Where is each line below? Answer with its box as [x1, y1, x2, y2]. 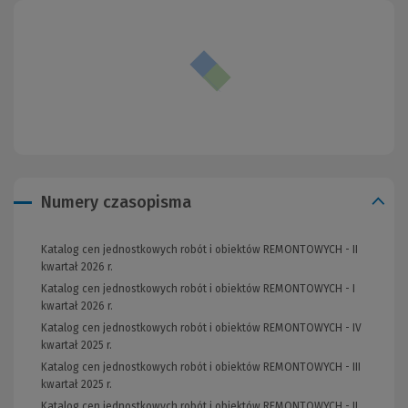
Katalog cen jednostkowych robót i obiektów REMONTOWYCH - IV [41, 321, 362, 335]
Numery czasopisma [41, 192, 191, 213]
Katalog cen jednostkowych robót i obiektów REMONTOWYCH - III [41, 361, 361, 374]
